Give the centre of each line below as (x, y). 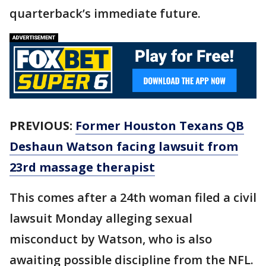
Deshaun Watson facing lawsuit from (124, 146)
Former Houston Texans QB (160, 125)
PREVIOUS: (42, 125)
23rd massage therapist (82, 167)
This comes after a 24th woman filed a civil (133, 197)
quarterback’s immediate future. (107, 14)
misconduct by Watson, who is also (111, 239)
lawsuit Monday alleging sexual (101, 218)
